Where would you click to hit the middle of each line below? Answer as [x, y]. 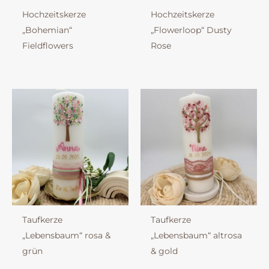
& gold [164, 251]
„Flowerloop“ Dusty [191, 30]
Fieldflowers [47, 46]
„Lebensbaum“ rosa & [66, 236]
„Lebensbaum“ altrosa [196, 236]
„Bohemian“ [47, 30]
